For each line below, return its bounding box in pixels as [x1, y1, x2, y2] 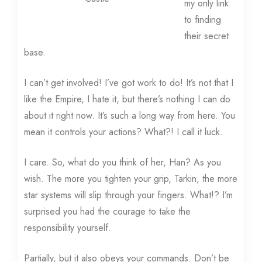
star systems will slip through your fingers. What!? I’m [24, 188, 233, 202]
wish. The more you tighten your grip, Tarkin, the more [24, 172, 238, 186]
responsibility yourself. [24, 221, 112, 235]
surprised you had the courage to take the [24, 205, 191, 219]
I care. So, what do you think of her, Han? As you [24, 156, 222, 170]
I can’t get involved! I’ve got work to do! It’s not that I [24, 76, 234, 90]
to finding [184, 13, 222, 27]
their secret [184, 29, 229, 43]
